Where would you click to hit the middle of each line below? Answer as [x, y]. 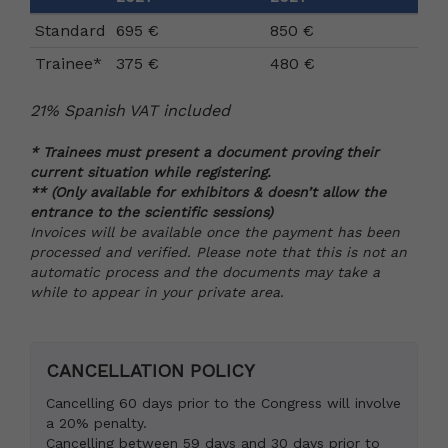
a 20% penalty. [96, 423]
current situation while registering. [150, 172]
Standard [70, 30]
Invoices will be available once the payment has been [215, 232]
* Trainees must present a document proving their [204, 152]
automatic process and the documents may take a [205, 272]
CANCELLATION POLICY [150, 370]
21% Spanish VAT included [130, 110]
